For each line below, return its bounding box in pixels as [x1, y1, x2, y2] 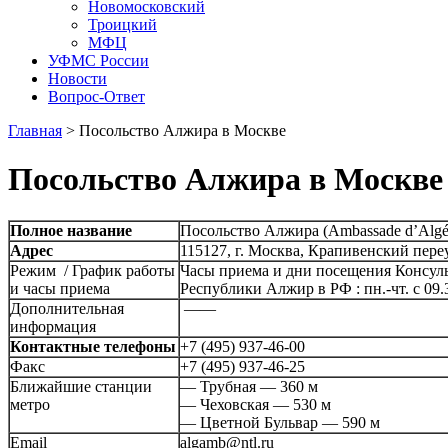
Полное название [10, 221, 132, 239]
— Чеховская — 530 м [180, 395, 331, 413]
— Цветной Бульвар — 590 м [180, 413, 380, 431]
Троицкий [88, 16, 157, 33]
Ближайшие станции [10, 377, 152, 395]
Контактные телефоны [10, 337, 176, 355]
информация [10, 317, 96, 335]
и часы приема [10, 279, 110, 297]
